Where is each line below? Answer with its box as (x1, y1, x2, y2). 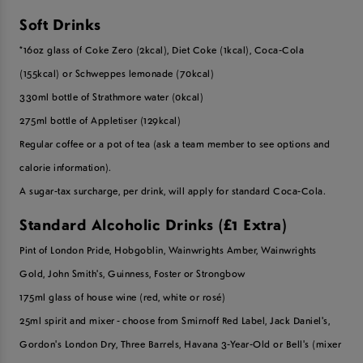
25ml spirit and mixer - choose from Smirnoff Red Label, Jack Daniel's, (19, 313, 331, 327)
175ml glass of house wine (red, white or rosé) (19, 289, 226, 304)
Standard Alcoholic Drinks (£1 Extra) (19, 213, 288, 235)
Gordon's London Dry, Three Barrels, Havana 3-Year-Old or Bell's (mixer (19, 336, 342, 351)
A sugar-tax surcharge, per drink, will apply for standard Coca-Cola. (19, 184, 327, 199)
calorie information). (19, 160, 112, 175)
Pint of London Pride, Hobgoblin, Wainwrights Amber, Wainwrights (19, 242, 317, 257)
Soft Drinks (19, 14, 101, 36)
